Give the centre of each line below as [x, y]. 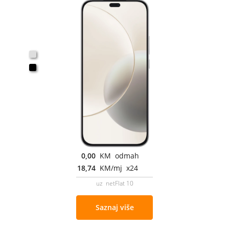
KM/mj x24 [119, 168]
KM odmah [119, 155]
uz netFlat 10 [114, 183]
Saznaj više [114, 207]
